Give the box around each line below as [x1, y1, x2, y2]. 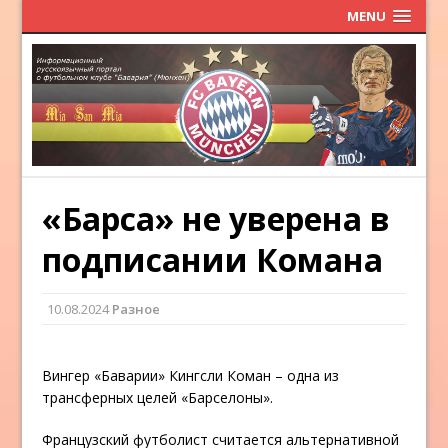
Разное [112, 300, 161, 319]
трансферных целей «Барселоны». [42, 388, 274, 408]
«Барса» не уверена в [42, 197, 391, 241]
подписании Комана [42, 238, 384, 282]
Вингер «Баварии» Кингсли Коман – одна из [42, 366, 340, 386]
